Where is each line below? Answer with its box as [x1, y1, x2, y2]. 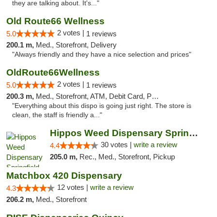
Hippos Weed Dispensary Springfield [188, 128, 198, 138]
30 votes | [100, 140, 134, 149]
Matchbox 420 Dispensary [6, 170, 122, 181]
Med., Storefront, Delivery [36, 41, 117, 49]
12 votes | [57, 183, 90, 191]
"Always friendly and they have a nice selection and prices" [12, 51, 191, 58]
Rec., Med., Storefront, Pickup [79, 153, 175, 161]
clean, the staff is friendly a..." [12, 111, 102, 119]
